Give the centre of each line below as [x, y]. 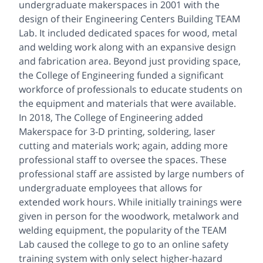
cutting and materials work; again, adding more [123, 146]
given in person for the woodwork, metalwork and [129, 216]
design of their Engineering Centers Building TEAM [129, 19]
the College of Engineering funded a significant [121, 75]
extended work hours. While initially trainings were [130, 202]
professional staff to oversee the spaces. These [123, 160]
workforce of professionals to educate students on [131, 90]
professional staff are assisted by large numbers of [131, 174]
